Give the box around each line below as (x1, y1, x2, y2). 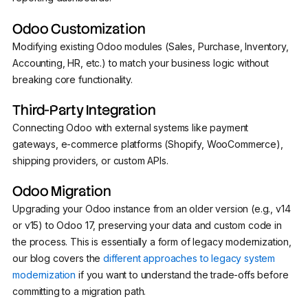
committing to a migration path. (12, 285, 149, 298)
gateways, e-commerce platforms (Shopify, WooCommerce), (12, 137, 283, 150)
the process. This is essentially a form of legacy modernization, (12, 236, 291, 248)
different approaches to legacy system (103, 252, 276, 265)
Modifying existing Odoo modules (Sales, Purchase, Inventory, (12, 40, 289, 52)
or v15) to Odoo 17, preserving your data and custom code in (12, 219, 282, 232)
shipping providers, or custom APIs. (12, 154, 168, 166)
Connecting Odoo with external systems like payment (12, 121, 249, 133)
